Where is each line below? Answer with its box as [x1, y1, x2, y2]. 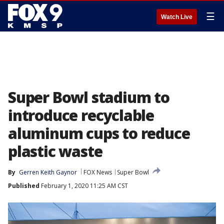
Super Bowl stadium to [8, 87, 169, 107]
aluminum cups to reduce [8, 123, 190, 143]
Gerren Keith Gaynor [19, 168, 77, 176]
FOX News [83, 168, 112, 176]
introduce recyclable [8, 105, 154, 125]
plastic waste [8, 141, 102, 161]
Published [8, 181, 39, 190]
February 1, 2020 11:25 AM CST [39, 181, 128, 190]
